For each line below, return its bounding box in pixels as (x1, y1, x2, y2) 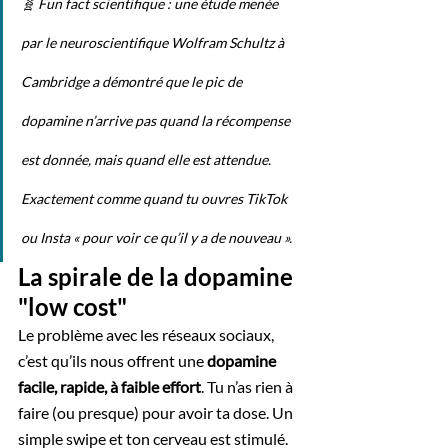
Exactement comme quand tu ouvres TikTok (21, 189, 290, 207)
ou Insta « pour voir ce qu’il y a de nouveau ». (21, 228, 292, 246)
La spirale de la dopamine (18, 261, 298, 291)
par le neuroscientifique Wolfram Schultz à (21, 33, 287, 51)
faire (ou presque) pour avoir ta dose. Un (18, 402, 296, 422)
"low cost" (18, 291, 127, 321)
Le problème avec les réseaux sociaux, (18, 324, 277, 344)
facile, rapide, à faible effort (18, 376, 201, 396)
